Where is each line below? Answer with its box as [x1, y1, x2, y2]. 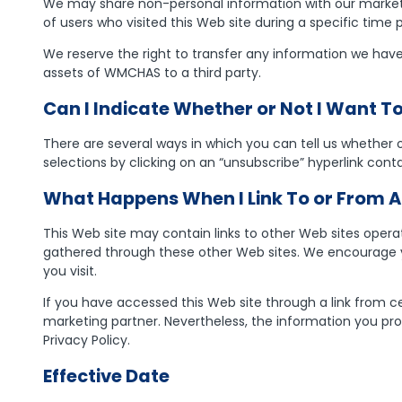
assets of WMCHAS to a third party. [42, 63, 261, 82]
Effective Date [42, 363, 170, 389]
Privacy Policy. [42, 330, 130, 349]
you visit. [42, 261, 97, 280]
